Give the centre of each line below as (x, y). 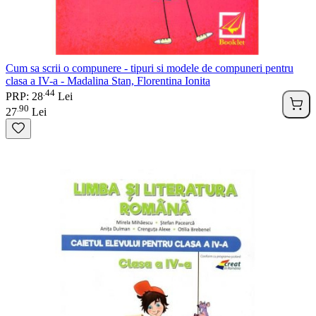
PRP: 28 (24, 96)
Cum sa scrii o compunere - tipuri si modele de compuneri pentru (150, 68)
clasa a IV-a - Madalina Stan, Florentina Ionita (108, 80)
